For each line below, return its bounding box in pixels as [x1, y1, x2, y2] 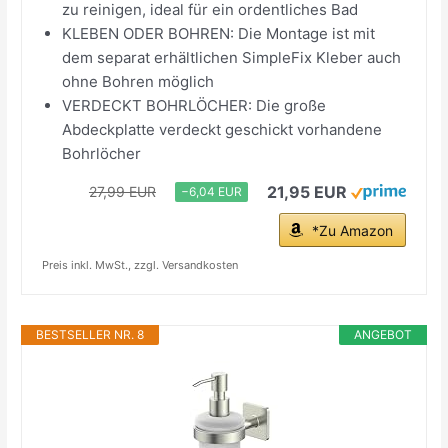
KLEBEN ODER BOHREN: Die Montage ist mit [62, 23, 376, 43]
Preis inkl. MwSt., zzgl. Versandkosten [42, 257, 239, 272]
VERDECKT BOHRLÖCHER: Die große [62, 95, 327, 115]
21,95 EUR [266, 181, 347, 202]
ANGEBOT [353, 326, 412, 342]
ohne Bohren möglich [62, 71, 215, 91]
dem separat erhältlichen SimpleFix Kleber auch [62, 47, 402, 67]
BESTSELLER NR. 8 [36, 326, 145, 342]
